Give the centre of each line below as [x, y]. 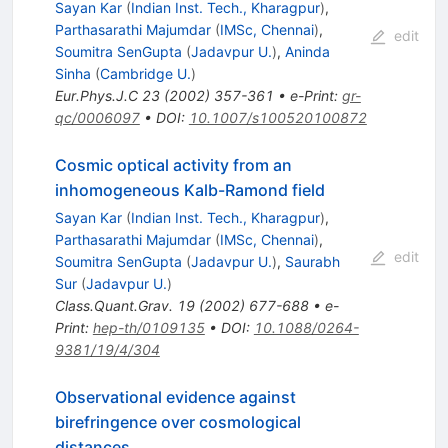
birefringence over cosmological [177, 422]
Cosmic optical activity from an [173, 165]
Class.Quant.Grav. [113, 306]
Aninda [307, 52]
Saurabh [312, 262]
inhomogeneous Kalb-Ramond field [189, 190]
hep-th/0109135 [148, 328]
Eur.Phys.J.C [96, 96]
